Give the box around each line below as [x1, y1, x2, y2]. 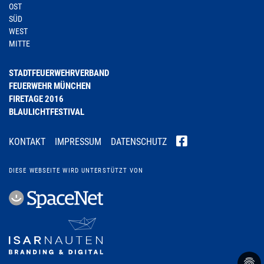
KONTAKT [9, 136, 45, 147]
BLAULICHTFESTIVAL [9, 107, 84, 117]
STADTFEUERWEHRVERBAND [9, 68, 109, 78]
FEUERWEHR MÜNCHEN [9, 81, 91, 91]
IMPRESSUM [55, 136, 101, 147]
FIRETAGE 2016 [9, 94, 64, 104]
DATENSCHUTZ [111, 136, 167, 147]
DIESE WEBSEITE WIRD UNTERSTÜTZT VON [9, 167, 144, 174]
